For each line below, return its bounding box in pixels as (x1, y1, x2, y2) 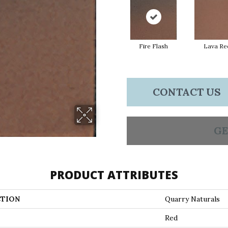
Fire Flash (139, 42, 168, 50)
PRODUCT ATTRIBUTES (50, 166, 178, 182)
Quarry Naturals (165, 194, 220, 204)
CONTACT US (152, 85, 221, 98)
